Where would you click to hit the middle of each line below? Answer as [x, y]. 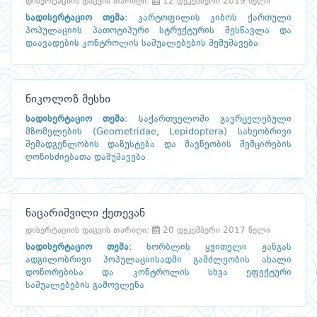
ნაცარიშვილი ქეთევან [85, 214]
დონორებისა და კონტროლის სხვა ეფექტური [158, 273]
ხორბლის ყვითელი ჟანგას [219, 248]
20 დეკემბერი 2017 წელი [215, 231]
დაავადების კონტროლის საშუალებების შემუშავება [142, 44]
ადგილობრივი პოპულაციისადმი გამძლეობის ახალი [158, 260]
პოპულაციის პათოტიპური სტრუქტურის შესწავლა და [158, 31]
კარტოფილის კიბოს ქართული [214, 18]
